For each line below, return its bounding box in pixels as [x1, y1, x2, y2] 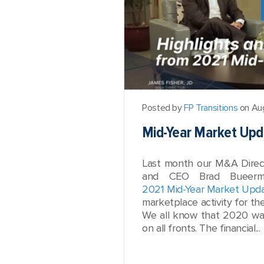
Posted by [142, 102, 184, 114]
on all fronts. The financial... [142, 222, 260, 235]
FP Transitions [184, 102, 238, 114]
